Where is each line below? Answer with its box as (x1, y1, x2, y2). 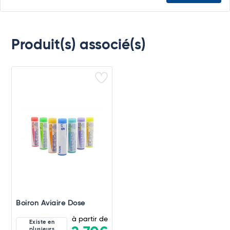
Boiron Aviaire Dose (16, 199, 85, 207)
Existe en (29, 219, 55, 225)
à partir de (72, 215, 108, 223)
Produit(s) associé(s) (11, 37, 146, 52)
